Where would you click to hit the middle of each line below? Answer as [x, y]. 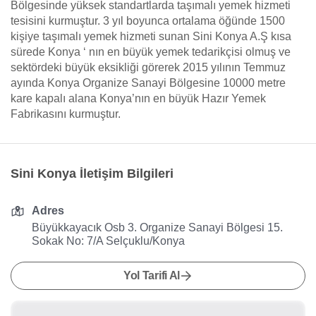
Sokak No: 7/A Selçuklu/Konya [109, 241]
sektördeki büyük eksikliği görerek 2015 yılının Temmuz [148, 67]
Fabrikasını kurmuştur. [66, 114]
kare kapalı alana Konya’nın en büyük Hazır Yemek [138, 98]
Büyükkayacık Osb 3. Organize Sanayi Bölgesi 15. [158, 227]
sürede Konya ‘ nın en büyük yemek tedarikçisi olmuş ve [151, 52]
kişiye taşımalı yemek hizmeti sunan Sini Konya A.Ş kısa [151, 36]
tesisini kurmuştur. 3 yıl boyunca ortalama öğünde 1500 [148, 21]
